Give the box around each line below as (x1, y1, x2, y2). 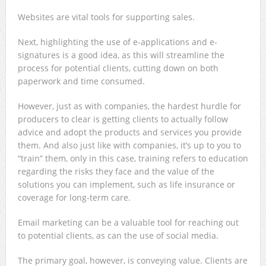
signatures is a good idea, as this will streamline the (17, 49, 224, 61)
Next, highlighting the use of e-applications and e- (17, 36, 217, 48)
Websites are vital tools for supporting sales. (17, 11, 195, 23)
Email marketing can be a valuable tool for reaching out (17, 217, 239, 229)
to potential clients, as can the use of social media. (17, 230, 218, 242)
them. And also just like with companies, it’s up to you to (17, 140, 241, 151)
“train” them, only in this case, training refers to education (17, 153, 248, 164)
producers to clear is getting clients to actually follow (17, 113, 228, 125)
